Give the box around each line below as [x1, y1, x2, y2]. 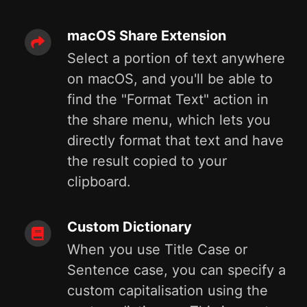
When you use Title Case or [67, 241, 247, 258]
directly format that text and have [67, 132, 284, 149]
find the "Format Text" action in [67, 91, 269, 108]
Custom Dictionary [67, 219, 192, 235]
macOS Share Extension [67, 27, 226, 44]
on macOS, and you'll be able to [67, 71, 273, 87]
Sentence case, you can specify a [67, 262, 286, 278]
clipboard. [67, 173, 131, 190]
